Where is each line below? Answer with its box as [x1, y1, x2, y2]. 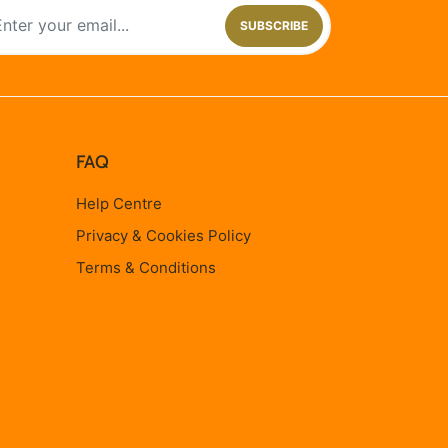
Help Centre [76, 193, 162, 213]
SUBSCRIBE [239, 18, 308, 34]
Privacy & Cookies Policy [76, 225, 251, 245]
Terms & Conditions [76, 257, 216, 277]
